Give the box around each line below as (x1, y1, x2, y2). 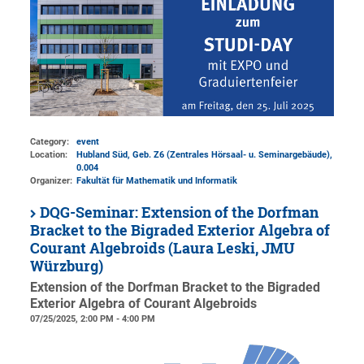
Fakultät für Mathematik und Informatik (76, 175, 238, 186)
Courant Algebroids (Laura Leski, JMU (30, 238, 296, 258)
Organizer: (30, 175, 73, 186)
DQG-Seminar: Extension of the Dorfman (40, 202, 319, 222)
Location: (30, 149, 68, 160)
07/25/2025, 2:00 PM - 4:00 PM (30, 313, 156, 324)
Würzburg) (30, 256, 104, 275)
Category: (30, 136, 70, 147)
